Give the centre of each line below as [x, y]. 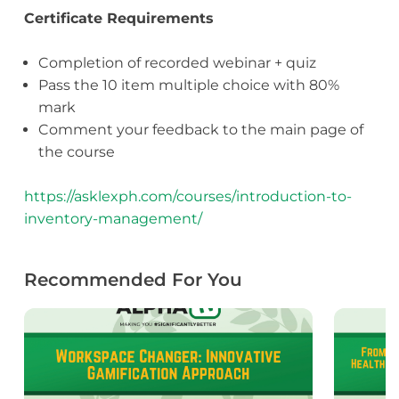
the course [76, 152]
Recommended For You [133, 280]
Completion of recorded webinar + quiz [177, 63]
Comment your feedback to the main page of [200, 130]
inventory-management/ [113, 219]
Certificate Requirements [118, 19]
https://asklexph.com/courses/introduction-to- [187, 197]
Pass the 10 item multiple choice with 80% [188, 85]
